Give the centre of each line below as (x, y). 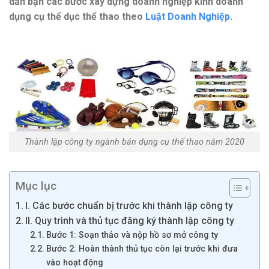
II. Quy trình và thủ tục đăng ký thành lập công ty (130, 221)
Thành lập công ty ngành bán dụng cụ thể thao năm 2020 (134, 142)
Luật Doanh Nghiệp (188, 16)
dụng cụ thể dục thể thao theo (77, 16)
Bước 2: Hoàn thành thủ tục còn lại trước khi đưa (142, 249)
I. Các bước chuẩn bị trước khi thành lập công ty (129, 206)
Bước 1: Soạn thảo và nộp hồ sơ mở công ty (133, 235)
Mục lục (36, 186)
